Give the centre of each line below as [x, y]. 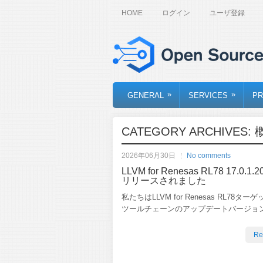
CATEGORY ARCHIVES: [188, 131]
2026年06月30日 [149, 155]
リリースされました [164, 180]
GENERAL [146, 95]
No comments [209, 155]
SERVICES [208, 95]
